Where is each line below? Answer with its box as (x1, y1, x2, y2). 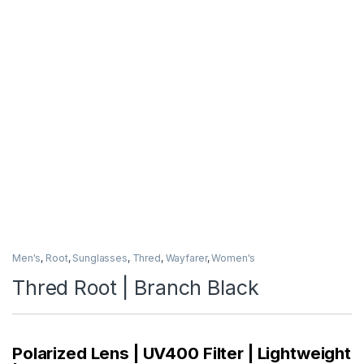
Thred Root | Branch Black (12, 275, 259, 301)
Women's (211, 252, 256, 265)
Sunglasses (72, 252, 128, 265)
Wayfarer (165, 252, 207, 265)
